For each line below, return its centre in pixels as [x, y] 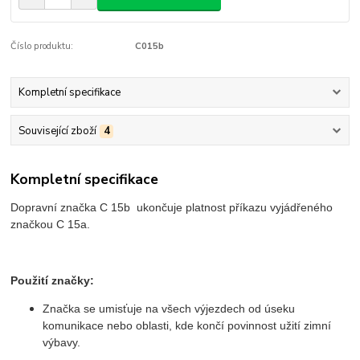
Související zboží [57, 131]
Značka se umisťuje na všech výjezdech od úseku [169, 309]
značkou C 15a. [51, 224]
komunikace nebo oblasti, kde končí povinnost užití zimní [187, 325]
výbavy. [62, 342]
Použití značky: [53, 280]
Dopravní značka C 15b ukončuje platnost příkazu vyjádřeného [172, 207]
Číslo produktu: [42, 46]
